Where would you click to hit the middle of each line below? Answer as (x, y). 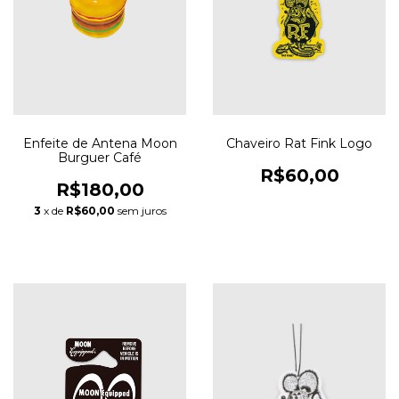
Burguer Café (100, 158)
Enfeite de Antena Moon (100, 144)
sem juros (142, 211)
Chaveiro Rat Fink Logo (299, 144)
